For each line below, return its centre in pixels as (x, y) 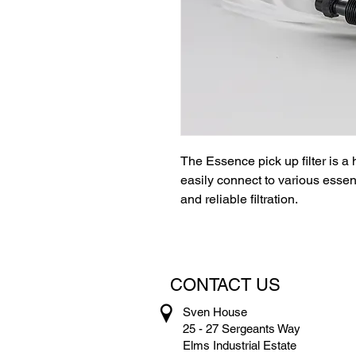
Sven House (215, 312)
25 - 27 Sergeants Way (242, 329)
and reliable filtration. (241, 199)
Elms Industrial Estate (240, 345)
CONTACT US (225, 285)
